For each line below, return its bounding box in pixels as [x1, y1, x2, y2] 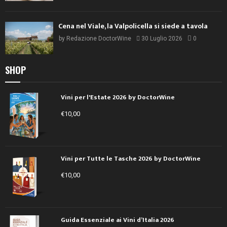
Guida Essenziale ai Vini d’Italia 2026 [61, 214, 174, 225]
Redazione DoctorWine [66, 35, 131, 43]
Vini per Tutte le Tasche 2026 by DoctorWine [61, 153, 201, 164]
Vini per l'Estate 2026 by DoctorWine [61, 91, 175, 103]
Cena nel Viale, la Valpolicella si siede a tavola [58, 20, 208, 32]
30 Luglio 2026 [141, 35, 182, 43]
